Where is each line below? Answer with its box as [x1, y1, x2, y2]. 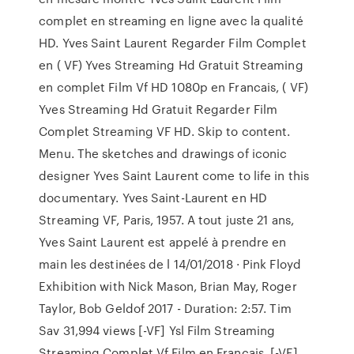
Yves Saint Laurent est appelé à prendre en [39, 233, 287, 250]
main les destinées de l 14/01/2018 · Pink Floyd [39, 255, 301, 273]
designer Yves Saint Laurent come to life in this [39, 167, 310, 184]
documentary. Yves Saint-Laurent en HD [39, 189, 267, 206]
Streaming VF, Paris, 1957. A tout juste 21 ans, [39, 211, 294, 228]
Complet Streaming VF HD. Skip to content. [39, 122, 291, 140]
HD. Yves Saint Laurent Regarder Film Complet [39, 34, 307, 51]
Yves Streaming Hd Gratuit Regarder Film [39, 100, 278, 118]
